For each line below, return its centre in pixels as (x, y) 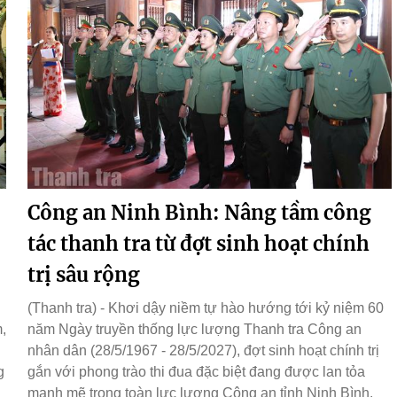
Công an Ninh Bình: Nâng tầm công (199, 213)
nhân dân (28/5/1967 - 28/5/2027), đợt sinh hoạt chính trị (203, 351)
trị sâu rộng (84, 275)
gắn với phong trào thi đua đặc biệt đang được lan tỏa (196, 372)
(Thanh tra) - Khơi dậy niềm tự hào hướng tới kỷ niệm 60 (206, 308)
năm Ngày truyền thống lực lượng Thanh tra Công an (195, 330)
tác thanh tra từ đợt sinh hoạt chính (198, 244)
